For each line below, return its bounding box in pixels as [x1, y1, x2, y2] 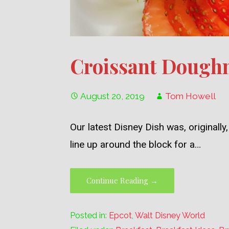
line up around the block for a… [70, 139, 201, 151]
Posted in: [70, 210, 109, 220]
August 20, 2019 [80, 90, 145, 101]
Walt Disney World [135, 210, 205, 220]
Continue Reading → [86, 175, 158, 186]
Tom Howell [165, 90, 216, 101]
